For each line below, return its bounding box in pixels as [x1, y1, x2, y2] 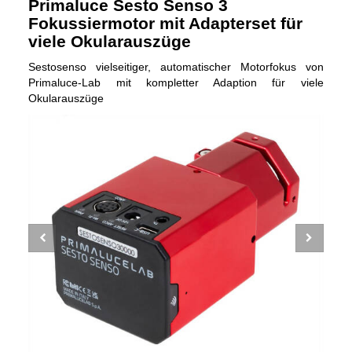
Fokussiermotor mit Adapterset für [28, 14, 303, 33]
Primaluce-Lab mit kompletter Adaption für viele [28, 76, 324, 90]
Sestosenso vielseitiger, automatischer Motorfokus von [28, 60, 324, 74]
